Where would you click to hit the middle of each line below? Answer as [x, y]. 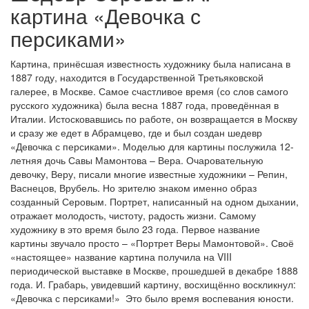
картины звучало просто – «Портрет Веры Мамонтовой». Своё [152, 243]
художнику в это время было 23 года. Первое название [135, 229]
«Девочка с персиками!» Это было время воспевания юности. [152, 298]
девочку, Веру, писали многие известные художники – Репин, [149, 174]
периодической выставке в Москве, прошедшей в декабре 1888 [154, 270]
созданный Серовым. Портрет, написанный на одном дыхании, [154, 201]
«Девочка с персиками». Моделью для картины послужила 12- [152, 146]
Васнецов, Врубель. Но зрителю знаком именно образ [133, 188]
